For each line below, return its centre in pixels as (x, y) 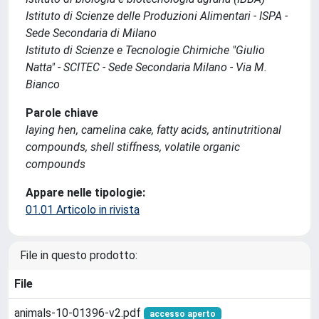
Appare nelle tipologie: (85, 193)
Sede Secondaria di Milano (91, 33)
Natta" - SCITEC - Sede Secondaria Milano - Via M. (146, 67)
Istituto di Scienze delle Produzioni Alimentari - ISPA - (157, 16)
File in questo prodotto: (79, 255)
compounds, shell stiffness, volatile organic (133, 147)
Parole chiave (62, 113)
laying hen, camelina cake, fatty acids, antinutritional (153, 130)
